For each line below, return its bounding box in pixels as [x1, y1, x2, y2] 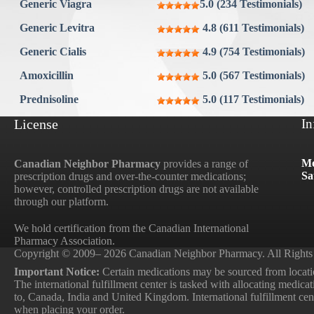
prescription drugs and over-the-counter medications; [14, 170, 246, 183]
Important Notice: [14, 266, 100, 278]
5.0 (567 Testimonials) [203, 69, 305, 82]
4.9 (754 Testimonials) [203, 46, 305, 58]
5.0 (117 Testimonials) [203, 93, 304, 106]
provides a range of [161, 158, 248, 170]
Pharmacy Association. [14, 235, 115, 247]
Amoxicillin [20, 69, 74, 82]
